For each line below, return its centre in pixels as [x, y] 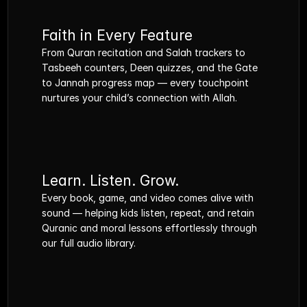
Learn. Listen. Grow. [111, 181]
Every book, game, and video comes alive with [148, 198]
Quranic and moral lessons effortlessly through [150, 228]
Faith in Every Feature [118, 35]
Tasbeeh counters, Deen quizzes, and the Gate [150, 67]
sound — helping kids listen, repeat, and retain [148, 213]
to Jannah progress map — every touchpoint [146, 83]
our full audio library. [89, 243]
